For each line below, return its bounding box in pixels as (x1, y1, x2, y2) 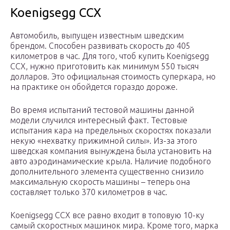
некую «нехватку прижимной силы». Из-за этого (10, 136, 197, 146)
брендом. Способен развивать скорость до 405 (10, 41, 190, 51)
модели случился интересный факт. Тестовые (10, 116, 187, 125)
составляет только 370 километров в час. (10, 187, 167, 197)
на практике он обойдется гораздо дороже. (10, 82, 178, 92)
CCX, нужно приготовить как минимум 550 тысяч (10, 62, 199, 71)
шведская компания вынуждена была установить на (10, 146, 212, 156)
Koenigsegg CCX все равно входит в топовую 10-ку (10, 210, 204, 220)
